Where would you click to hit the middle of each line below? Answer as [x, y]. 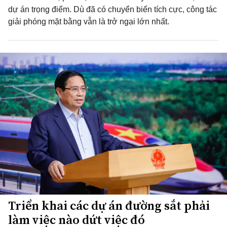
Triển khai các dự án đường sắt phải [109, 205]
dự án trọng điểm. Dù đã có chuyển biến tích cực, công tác [112, 9]
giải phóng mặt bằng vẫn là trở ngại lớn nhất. [89, 22]
